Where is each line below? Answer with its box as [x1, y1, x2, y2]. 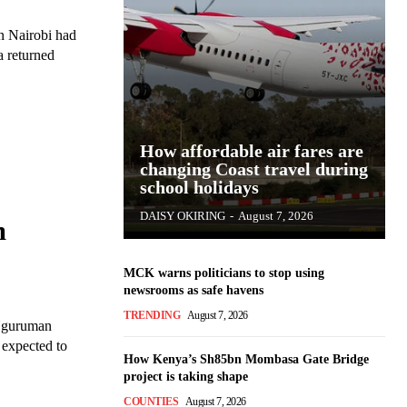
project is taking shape [124, 370, 248, 383]
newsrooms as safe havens [124, 283, 263, 297]
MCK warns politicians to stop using [124, 266, 324, 280]
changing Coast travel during [140, 159, 368, 179]
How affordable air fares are [140, 141, 363, 161]
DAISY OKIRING [140, 209, 225, 223]
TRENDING [124, 309, 180, 322]
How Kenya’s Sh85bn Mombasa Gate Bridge [124, 352, 369, 366]
